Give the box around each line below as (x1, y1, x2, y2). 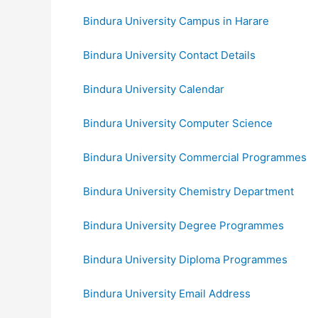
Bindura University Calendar (83, 82, 224, 96)
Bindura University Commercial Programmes (83, 150, 307, 164)
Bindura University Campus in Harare (83, 13, 269, 28)
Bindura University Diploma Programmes (83, 252, 287, 266)
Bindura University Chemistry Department (83, 184, 294, 198)
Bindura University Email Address (83, 286, 251, 300)
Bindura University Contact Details (83, 48, 256, 62)
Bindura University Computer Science (83, 116, 273, 130)
